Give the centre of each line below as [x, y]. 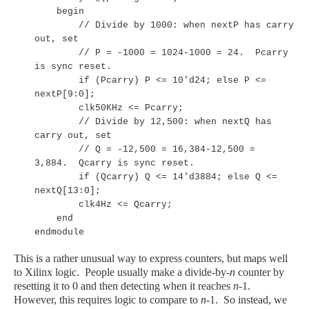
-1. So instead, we [247, 299]
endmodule [59, 232]
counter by [260, 272]
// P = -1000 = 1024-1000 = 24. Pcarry [161, 52]
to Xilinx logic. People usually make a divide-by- [122, 272]
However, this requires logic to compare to [107, 299]
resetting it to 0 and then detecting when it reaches [123, 286]
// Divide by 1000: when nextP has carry [164, 25]
